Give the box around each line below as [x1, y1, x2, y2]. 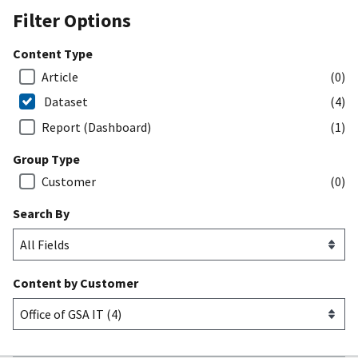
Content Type [13, 45, 93, 62]
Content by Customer [13, 275, 138, 292]
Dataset [44, 93, 88, 110]
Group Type [13, 150, 80, 167]
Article [42, 68, 78, 85]
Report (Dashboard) [42, 118, 151, 135]
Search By [13, 205, 70, 222]
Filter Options [13, 7, 131, 33]
